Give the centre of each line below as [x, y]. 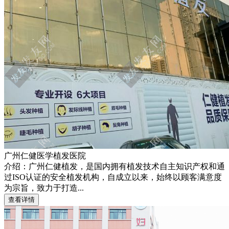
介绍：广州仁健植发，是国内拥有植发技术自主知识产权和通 [114, 166]
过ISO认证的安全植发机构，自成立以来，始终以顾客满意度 [113, 177]
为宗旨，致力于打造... [44, 188]
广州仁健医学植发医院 [45, 155]
